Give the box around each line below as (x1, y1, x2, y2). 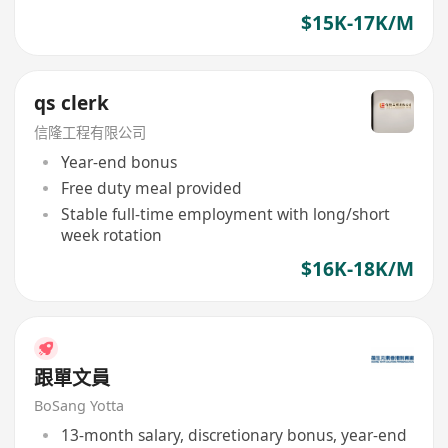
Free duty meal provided (60, 176, 242, 199)
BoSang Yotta (34, 396, 125, 415)
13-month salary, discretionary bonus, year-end (60, 423, 407, 446)
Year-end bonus (60, 150, 177, 173)
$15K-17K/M (300, 9, 414, 36)
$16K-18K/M (300, 255, 414, 282)
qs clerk (34, 90, 110, 117)
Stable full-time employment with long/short (60, 203, 390, 226)
